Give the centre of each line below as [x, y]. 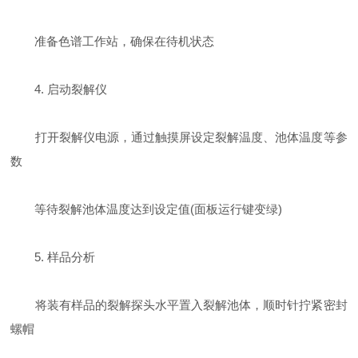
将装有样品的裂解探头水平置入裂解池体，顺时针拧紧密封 [179, 305]
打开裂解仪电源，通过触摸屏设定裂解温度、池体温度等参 [179, 137]
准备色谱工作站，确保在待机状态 [113, 41]
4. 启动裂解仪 [59, 89]
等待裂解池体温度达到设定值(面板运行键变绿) [147, 209]
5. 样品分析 [53, 257]
